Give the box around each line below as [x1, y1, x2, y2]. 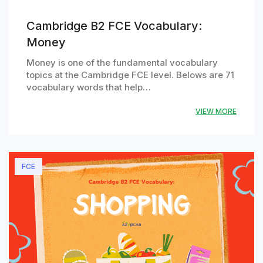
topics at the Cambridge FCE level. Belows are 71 [26, 69, 234, 81]
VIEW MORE [195, 107, 237, 116]
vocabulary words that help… [26, 82, 151, 93]
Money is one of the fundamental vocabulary [26, 57, 218, 69]
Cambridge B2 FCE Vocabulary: [26, 19, 202, 33]
